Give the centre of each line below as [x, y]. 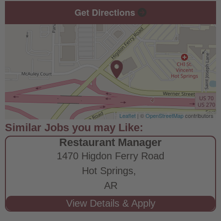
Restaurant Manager [110, 142]
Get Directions [106, 12]
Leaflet [128, 115]
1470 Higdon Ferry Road [110, 156]
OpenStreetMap [165, 115]
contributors [199, 115]
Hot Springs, [110, 170]
